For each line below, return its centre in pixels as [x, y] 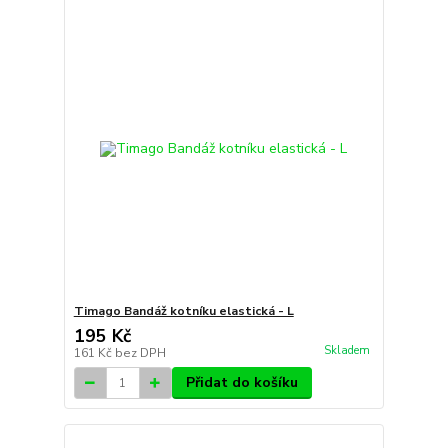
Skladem [346, 351]
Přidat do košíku [241, 382]
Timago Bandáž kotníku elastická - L [183, 311]
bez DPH [140, 353]
